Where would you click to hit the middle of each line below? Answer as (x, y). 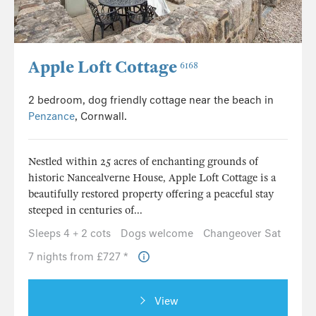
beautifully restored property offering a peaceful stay (151, 194)
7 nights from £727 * (80, 257)
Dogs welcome (157, 234)
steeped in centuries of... (85, 211)
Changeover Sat (242, 234)
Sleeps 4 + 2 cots (69, 234)
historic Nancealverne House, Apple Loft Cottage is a (152, 178)
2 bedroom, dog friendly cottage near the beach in (151, 101)
